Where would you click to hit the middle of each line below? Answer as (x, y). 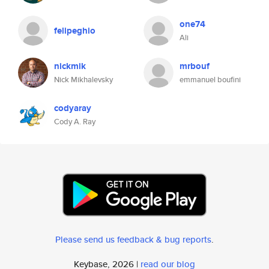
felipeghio (75, 31)
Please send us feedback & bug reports (133, 239)
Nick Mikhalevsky (83, 80)
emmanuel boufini (210, 80)
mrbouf (195, 66)
